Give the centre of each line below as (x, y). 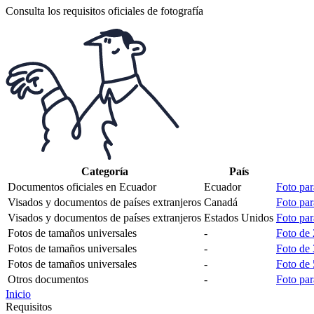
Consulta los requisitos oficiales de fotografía (104, 11)
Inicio (18, 294)
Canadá (221, 202)
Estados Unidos (239, 217)
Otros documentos (48, 279)
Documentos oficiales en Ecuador (82, 186)
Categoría (104, 171)
